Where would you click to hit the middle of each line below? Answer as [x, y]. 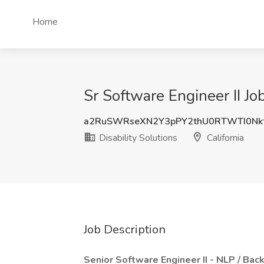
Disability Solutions [137, 138]
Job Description [125, 230]
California [224, 138]
